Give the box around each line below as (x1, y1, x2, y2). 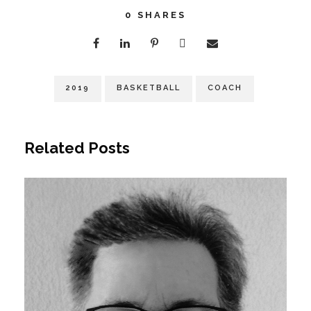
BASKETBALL (116, 83, 180, 92)
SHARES (137, 9, 186, 20)
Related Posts (24, 138, 130, 157)
